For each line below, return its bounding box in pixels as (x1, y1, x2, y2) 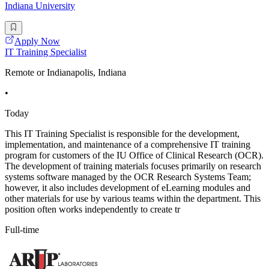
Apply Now (14, 35, 60, 46)
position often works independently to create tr (5, 204, 180, 214)
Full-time (5, 224, 39, 235)
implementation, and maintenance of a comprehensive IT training (5, 139, 250, 150)
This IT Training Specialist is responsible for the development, (5, 128, 240, 139)
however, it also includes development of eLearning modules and (5, 182, 250, 193)
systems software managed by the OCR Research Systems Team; (5, 171, 251, 182)
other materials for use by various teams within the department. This (5, 193, 261, 204)
